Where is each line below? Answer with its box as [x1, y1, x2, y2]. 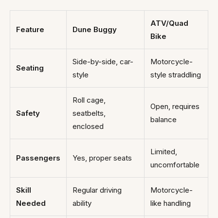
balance [150, 115, 177, 124]
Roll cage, [73, 95, 106, 105]
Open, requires [150, 102, 200, 111]
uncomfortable [150, 160, 200, 169]
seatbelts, [73, 109, 106, 118]
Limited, [150, 147, 177, 156]
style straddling [150, 70, 201, 79]
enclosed [73, 122, 104, 131]
